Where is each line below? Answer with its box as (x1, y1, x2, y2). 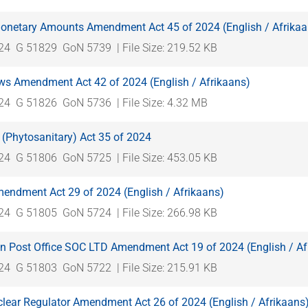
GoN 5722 (63, 261, 111, 274)
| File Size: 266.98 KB (117, 206, 217, 219)
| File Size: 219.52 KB (117, 41, 217, 54)
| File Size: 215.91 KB (117, 261, 217, 274)
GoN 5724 (63, 206, 111, 219)
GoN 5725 (63, 151, 111, 164)
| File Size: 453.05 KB (117, 151, 217, 164)
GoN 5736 (63, 96, 111, 109)
